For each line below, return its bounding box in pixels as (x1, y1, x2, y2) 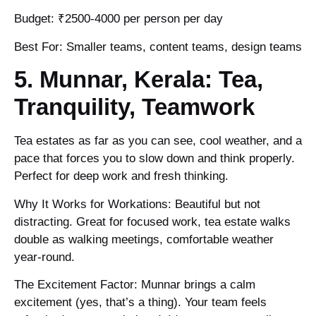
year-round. (14, 250, 75, 264)
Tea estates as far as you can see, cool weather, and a (14, 134, 302, 148)
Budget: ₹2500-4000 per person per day (14, 12, 223, 26)
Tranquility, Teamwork (14, 94, 255, 121)
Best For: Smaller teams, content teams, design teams (14, 39, 302, 54)
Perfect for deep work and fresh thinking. (14, 169, 229, 183)
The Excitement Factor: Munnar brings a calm (14, 278, 255, 292)
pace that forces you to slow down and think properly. (14, 152, 295, 166)
